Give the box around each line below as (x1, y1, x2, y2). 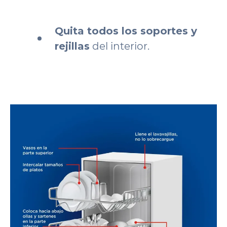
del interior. (90, 40, 149, 52)
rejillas (55, 40, 90, 52)
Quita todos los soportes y (55, 25, 197, 37)
